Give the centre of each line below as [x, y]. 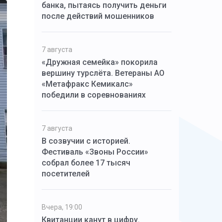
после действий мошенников [98, 16]
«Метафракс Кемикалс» [87, 84]
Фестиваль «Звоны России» [95, 152]
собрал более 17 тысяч [86, 163]
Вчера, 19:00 [62, 207]
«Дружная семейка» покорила [99, 62]
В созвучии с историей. [86, 141]
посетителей [65, 174]
